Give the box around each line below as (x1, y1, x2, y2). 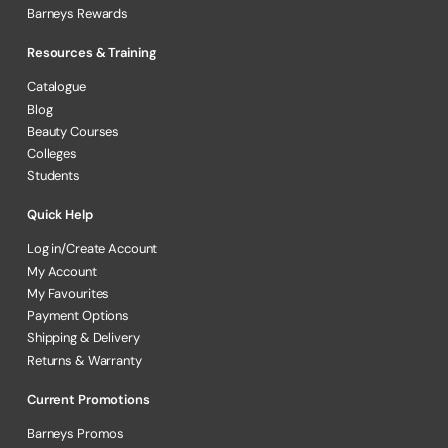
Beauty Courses (27, 122, 120, 140)
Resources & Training (27, 44, 157, 62)
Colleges (27, 145, 77, 163)
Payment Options (27, 307, 130, 325)
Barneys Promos (27, 424, 125, 442)
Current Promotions (27, 390, 150, 408)
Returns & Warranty (27, 351, 142, 369)
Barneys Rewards (27, 5, 129, 23)
